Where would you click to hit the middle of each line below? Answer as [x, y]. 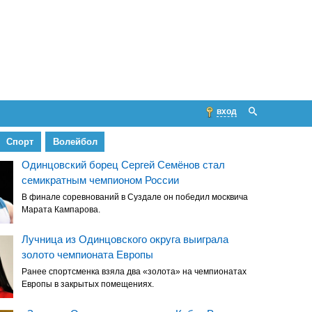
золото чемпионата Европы [87, 255]
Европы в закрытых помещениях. [87, 284]
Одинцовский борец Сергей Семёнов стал [123, 165]
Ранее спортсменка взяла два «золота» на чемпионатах [134, 272]
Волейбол [75, 142]
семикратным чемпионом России [100, 180]
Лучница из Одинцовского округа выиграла [125, 240]
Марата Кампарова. [61, 210]
